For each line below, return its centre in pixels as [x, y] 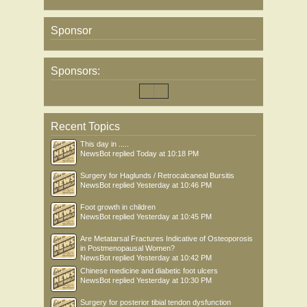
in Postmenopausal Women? [127, 248]
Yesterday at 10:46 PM [174, 185]
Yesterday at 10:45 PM [174, 217]
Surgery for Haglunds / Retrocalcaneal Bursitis [157, 175]
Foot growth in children [118, 207]
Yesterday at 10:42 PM [174, 258]
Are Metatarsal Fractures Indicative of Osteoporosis [167, 238]
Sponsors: [75, 71]
